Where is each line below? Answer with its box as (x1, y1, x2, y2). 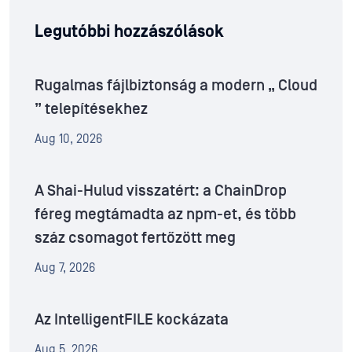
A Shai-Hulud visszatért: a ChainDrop (35, 182, 287, 200)
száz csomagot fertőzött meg (35, 229, 236, 247)
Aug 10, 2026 (35, 132, 102, 147)
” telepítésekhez (35, 101, 148, 119)
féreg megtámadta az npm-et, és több (35, 206, 296, 224)
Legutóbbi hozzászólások (35, 22, 224, 42)
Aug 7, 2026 (35, 261, 95, 276)
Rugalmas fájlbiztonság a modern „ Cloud (35, 77, 317, 95)
